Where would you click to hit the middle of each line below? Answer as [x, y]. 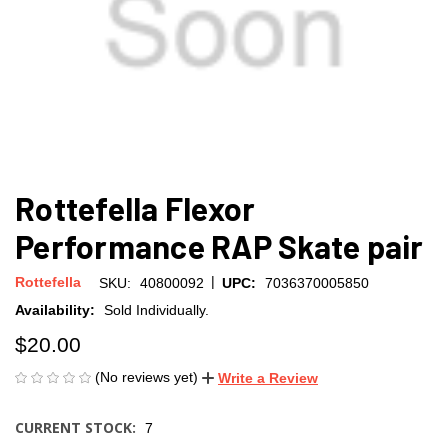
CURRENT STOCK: [75, 427]
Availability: [55, 309]
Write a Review [268, 377]
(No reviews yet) [146, 376]
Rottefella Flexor [135, 207]
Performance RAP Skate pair [219, 245]
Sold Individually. [156, 309]
